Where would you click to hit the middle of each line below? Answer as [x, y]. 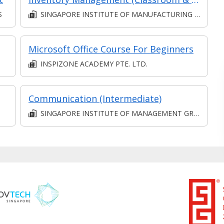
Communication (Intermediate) [95, 98]
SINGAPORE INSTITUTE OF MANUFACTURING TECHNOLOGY [117, 14]
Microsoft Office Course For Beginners [111, 49]
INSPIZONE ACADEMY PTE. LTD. [94, 63]
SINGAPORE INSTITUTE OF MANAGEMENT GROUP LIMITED [117, 113]
